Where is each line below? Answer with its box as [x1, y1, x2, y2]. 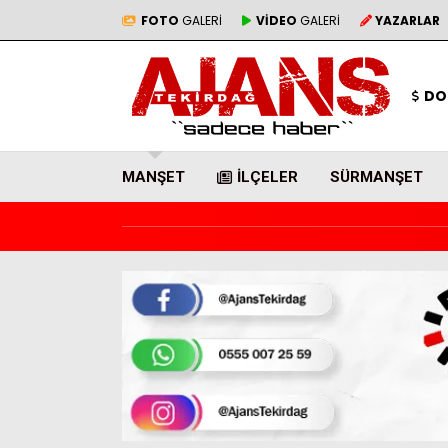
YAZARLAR [375, 11, 440, 29]
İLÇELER [237, 168, 298, 186]
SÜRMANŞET [330, 168, 423, 186]
